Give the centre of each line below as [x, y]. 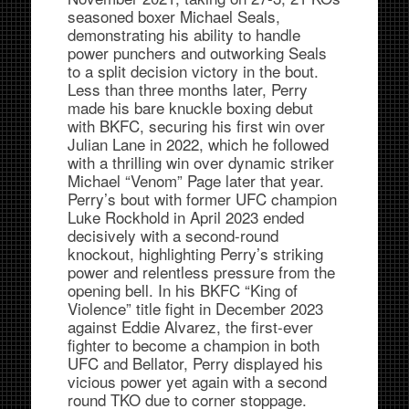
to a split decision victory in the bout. [193, 70]
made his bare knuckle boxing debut [190, 107]
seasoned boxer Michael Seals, [173, 16]
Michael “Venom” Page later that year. [195, 180]
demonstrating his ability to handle [184, 34]
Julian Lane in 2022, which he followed [198, 143]
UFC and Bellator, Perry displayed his [195, 362]
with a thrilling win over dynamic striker [200, 162]
